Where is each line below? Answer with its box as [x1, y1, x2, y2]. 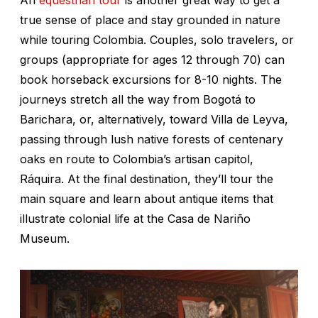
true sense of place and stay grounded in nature [20, 12, 280, 27]
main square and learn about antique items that [20, 191, 273, 206]
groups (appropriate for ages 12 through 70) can [20, 52, 285, 67]
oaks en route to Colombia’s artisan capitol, [20, 151, 253, 166]
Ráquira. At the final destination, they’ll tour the [20, 171, 273, 186]
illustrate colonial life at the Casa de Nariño [20, 211, 251, 226]
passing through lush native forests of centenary [20, 131, 283, 146]
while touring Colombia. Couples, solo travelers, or [20, 32, 294, 47]
